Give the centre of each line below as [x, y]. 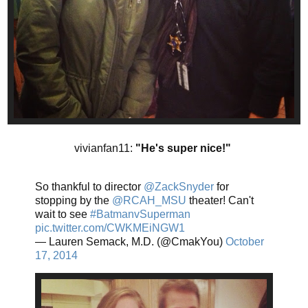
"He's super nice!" [185, 148]
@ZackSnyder [179, 186]
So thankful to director [89, 186]
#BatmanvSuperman [140, 214]
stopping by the [74, 200]
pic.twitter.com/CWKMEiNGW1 [110, 228]
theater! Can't [220, 200]
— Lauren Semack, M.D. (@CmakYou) [130, 241]
